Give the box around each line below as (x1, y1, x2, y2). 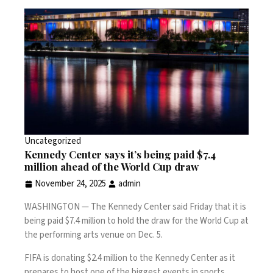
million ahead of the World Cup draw (24, 159, 199, 173)
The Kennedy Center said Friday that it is (91, 200, 246, 213)
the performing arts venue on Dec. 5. (24, 228, 163, 241)
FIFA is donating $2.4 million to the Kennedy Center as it (24, 251, 235, 264)
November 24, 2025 (35, 177, 106, 190)
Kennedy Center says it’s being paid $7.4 (24, 147, 216, 161)
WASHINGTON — (24, 200, 91, 213)
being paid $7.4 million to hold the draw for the (24, 214, 200, 227)
